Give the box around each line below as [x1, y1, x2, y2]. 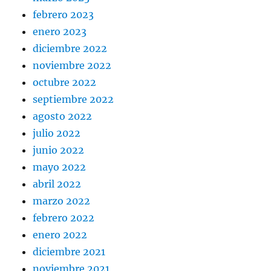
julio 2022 [33, 126, 81, 139]
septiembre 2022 [33, 93, 114, 105]
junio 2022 [33, 143, 85, 156]
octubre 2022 [33, 76, 97, 88]
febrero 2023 [33, 8, 94, 21]
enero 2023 [33, 25, 87, 38]
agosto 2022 [33, 109, 93, 122]
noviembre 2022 [33, 59, 112, 71]
